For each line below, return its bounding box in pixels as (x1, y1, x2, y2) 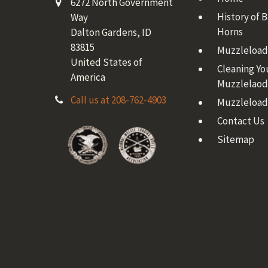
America (71, 71, 106, 84)
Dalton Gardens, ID (71, 26, 152, 39)
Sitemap (217, 133, 254, 147)
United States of (71, 56, 143, 69)
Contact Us (217, 114, 264, 128)
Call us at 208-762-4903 (71, 93, 167, 107)
